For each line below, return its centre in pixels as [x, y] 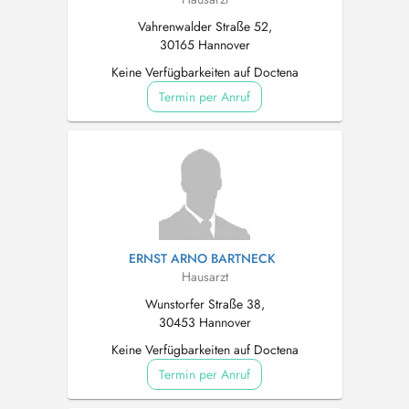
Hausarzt [204, 277]
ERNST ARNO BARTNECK [202, 258]
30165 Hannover [204, 45]
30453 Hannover [204, 322]
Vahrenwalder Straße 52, [204, 26]
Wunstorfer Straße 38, [204, 304]
